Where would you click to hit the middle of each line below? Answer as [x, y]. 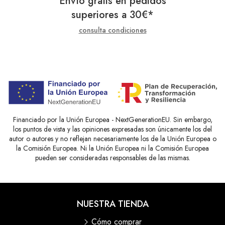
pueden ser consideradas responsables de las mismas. [113, 158]
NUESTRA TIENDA [113, 204]
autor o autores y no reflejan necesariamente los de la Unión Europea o [113, 139]
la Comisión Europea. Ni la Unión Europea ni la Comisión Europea [113, 148]
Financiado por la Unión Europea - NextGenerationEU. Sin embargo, [113, 120]
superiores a [100, 15]
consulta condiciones [113, 30]
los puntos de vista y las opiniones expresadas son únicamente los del [113, 129]
